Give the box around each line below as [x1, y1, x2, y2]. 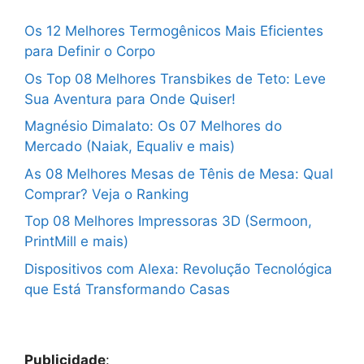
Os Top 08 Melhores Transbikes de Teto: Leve [24, 70, 326, 87]
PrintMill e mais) [24, 233, 128, 250]
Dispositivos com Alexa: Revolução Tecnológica [24, 260, 332, 277]
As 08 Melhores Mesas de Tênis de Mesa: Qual [24, 165, 333, 182]
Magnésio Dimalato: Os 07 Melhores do [24, 118, 282, 135]
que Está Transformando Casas [24, 280, 230, 297]
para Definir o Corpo [24, 43, 155, 60]
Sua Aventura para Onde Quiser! [24, 90, 236, 107]
